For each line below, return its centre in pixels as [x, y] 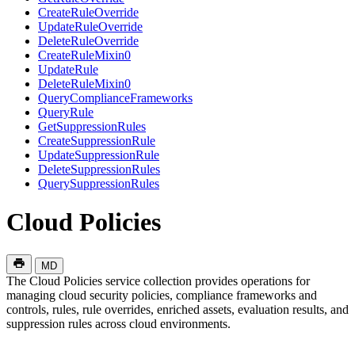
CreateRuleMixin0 [84, 55]
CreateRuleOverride [88, 12]
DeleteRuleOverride [88, 40]
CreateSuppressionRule [97, 140]
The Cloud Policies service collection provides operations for [158, 281]
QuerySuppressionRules [99, 183]
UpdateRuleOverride [90, 26]
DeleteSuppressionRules [99, 169]
